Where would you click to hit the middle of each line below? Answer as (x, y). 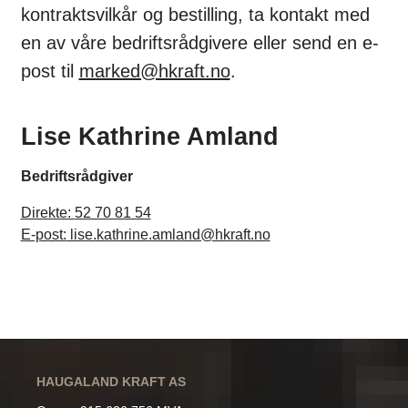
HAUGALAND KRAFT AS (111, 382)
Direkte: (47, 212)
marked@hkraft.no (154, 71)
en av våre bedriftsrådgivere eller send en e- (199, 42)
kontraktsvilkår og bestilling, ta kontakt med (195, 14)
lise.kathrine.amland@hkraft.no (168, 234)
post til (50, 71)
